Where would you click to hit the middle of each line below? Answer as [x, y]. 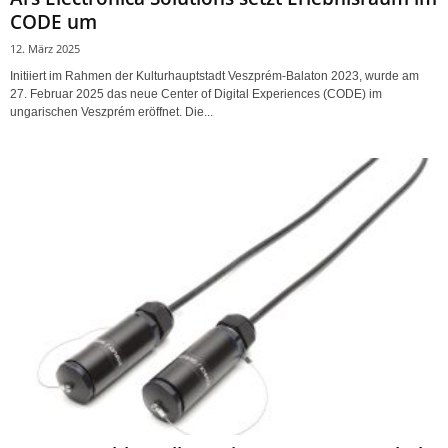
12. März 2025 [45, 49]
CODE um [53, 22]
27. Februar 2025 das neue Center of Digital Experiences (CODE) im [196, 94]
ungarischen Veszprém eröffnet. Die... [111, 112]
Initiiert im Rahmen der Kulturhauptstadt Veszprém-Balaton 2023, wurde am [214, 76]
